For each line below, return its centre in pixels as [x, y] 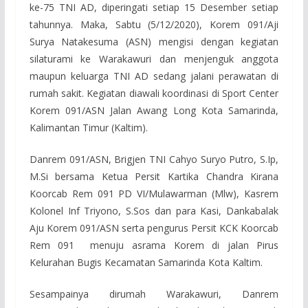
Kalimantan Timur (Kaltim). [88, 128]
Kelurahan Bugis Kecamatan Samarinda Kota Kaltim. [146, 263]
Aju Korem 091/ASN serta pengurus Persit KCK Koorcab [154, 228]
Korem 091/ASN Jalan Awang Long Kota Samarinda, [154, 111]
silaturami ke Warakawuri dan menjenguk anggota [154, 59]
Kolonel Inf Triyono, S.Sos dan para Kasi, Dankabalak [154, 211]
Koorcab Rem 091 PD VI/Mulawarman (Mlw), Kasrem [154, 194]
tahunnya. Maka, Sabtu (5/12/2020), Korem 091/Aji [154, 25]
